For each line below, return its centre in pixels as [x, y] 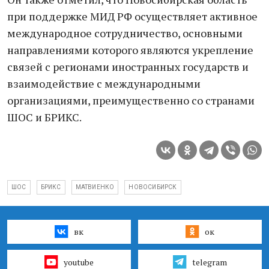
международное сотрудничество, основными [125, 33]
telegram [209, 262]
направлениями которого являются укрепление [130, 50]
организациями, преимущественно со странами [131, 100]
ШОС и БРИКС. [44, 117]
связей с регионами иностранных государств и [128, 67]
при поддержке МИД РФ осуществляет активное [132, 16]
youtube [78, 262]
